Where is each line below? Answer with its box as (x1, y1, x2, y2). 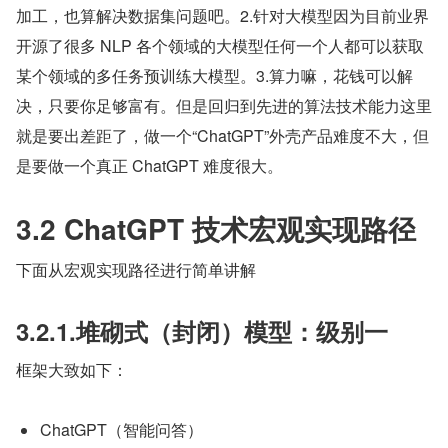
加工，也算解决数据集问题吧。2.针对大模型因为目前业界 (16, 3, 429, 27)
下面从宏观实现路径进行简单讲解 (16, 257, 256, 281)
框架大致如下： (16, 357, 128, 381)
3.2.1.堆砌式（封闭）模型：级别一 (16, 313, 388, 348)
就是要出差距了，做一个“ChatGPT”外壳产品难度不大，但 (16, 123, 429, 147)
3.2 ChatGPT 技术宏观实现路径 (16, 207, 416, 249)
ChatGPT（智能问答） (40, 417, 203, 441)
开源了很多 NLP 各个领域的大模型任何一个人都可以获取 (16, 33, 424, 57)
